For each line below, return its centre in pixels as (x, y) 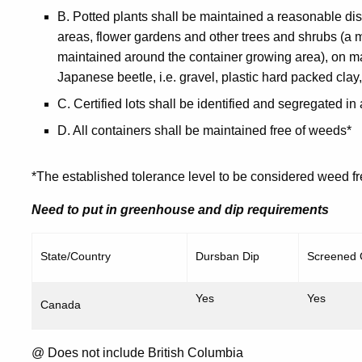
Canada (61, 305)
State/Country (76, 256)
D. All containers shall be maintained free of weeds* (204, 130)
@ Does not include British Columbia (137, 353)
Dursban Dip (227, 256)
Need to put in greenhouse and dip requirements (180, 210)
